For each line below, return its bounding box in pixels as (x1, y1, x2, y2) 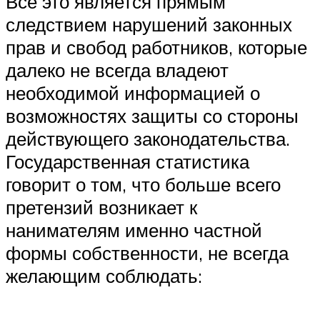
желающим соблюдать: (6, 264, 202, 288)
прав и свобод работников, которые (6, 36, 307, 59)
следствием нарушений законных (6, 13, 292, 36)
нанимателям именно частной (6, 219, 262, 242)
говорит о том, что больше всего (6, 173, 281, 196)
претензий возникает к (6, 196, 197, 219)
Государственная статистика (6, 150, 249, 174)
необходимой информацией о (6, 81, 260, 105)
